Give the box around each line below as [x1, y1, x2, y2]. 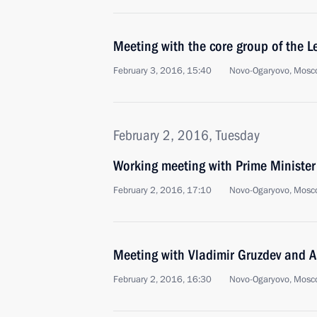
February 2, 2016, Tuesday [113, 127, 260, 144]
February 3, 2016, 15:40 [113, 64, 212, 77]
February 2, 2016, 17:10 [113, 184, 212, 197]
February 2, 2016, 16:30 [113, 273, 212, 286]
